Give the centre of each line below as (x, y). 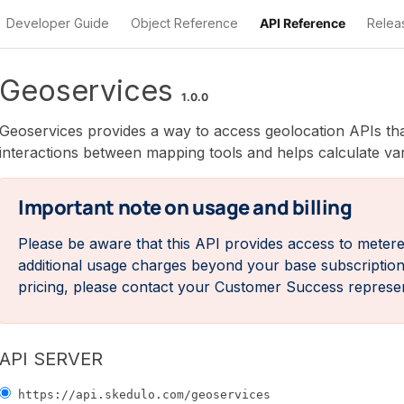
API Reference (302, 23)
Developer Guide (57, 23)
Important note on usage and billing (185, 207)
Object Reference (184, 23)
